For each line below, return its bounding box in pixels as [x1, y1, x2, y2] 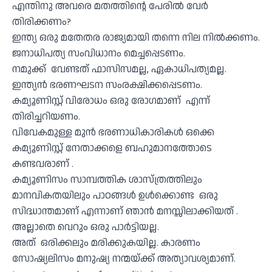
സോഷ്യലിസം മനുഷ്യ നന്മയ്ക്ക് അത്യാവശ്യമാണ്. [12, 251, 236, 266]
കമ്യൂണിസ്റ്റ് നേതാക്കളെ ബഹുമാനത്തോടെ [12, 141, 212, 155]
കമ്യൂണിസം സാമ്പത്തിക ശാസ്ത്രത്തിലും [12, 172, 205, 187]
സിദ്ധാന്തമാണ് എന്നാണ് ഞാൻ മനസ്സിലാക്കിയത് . [12, 204, 238, 219]
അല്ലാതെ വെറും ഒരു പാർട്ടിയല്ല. [12, 220, 159, 234]
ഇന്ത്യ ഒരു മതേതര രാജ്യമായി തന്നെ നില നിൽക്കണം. [12, 30, 260, 45]
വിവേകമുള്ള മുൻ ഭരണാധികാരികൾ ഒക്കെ [12, 125, 214, 140]
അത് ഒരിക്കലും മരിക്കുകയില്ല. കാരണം [12, 236, 200, 250]
